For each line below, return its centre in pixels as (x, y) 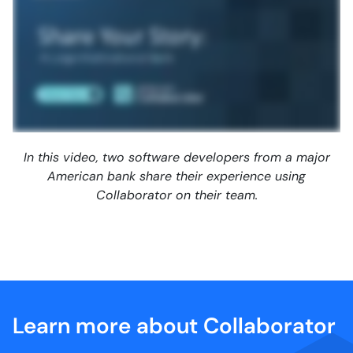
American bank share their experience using (176, 176)
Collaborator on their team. (176, 195)
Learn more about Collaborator (174, 326)
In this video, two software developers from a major (176, 157)
